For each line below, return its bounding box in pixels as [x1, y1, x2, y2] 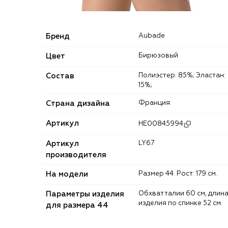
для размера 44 [46, 201, 108, 209]
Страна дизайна [46, 99, 110, 107]
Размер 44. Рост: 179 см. [143, 170, 217, 177]
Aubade [144, 32, 165, 39]
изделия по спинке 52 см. [138, 199, 222, 207]
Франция [145, 99, 170, 106]
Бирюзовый [143, 52, 178, 59]
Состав [46, 72, 74, 80]
